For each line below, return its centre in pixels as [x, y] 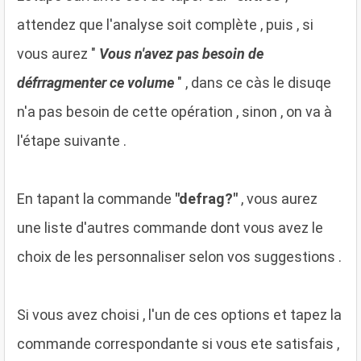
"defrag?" [206, 198]
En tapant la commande [96, 198]
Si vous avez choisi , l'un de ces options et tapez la [179, 314]
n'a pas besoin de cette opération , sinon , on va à [174, 111]
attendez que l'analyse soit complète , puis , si [165, 24]
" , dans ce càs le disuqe [253, 82]
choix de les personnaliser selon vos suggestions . [179, 256]
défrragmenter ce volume [95, 82]
